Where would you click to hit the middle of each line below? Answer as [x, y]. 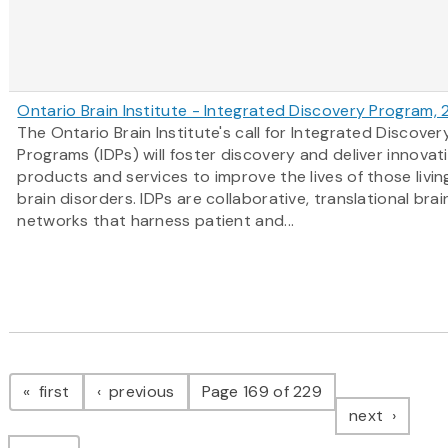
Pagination [88, 371]
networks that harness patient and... [156, 221]
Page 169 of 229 [262, 392]
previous [139, 392]
